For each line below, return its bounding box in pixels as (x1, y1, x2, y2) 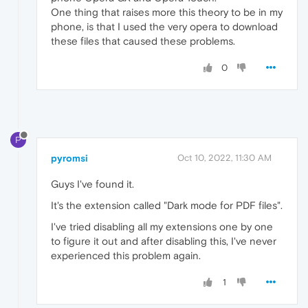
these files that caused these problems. (51, 34, 235, 47)
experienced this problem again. (51, 249, 201, 261)
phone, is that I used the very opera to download (51, 20, 278, 32)
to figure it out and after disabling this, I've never (51, 234, 276, 247)
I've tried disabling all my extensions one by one (51, 220, 273, 232)
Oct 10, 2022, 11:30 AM (177, 152, 272, 163)
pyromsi (51, 152, 88, 164)
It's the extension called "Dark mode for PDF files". (51, 199, 283, 211)
